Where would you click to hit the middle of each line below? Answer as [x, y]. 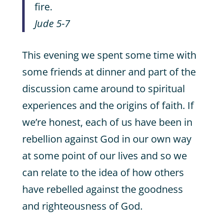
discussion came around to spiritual [103, 89]
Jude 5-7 [52, 23]
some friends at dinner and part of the [109, 72]
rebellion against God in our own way [107, 139]
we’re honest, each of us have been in [107, 122]
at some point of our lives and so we [104, 156]
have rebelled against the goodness [102, 189]
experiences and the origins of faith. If [108, 105]
